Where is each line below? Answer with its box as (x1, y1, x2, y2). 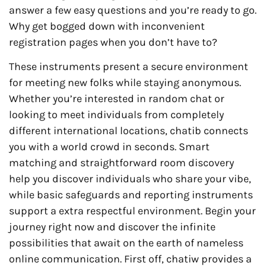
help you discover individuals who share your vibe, (9, 172, 251, 186)
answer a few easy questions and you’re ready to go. (9, 4, 256, 17)
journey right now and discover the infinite (9, 220, 216, 234)
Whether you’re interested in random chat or (9, 92, 224, 106)
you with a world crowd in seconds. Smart (9, 140, 210, 154)
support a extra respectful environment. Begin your (9, 204, 256, 218)
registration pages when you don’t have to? (9, 36, 217, 49)
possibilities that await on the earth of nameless (9, 236, 243, 250)
